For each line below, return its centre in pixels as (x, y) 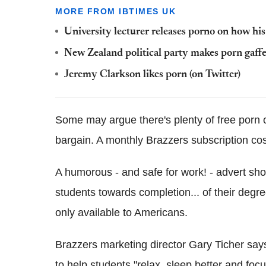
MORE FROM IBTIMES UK (115, 12)
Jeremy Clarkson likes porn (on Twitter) (152, 75)
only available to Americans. (121, 213)
